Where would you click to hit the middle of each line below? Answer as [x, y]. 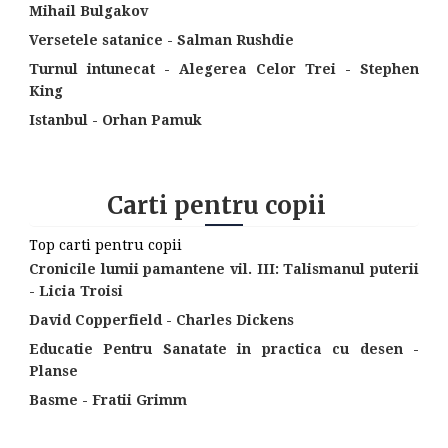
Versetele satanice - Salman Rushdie [161, 40]
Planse [53, 371]
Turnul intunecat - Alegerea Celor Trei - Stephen [224, 69]
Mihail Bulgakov [88, 11]
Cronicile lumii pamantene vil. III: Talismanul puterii [224, 269]
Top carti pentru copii [105, 244]
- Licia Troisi [75, 291]
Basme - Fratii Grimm [107, 400]
